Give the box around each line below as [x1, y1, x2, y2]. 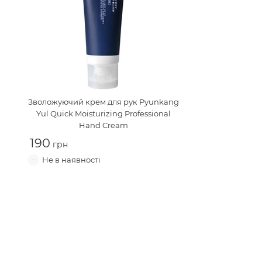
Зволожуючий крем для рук [28, 97, 137, 106]
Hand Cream [79, 120, 128, 130]
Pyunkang [139, 97, 179, 106]
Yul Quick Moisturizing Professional [36, 109, 171, 118]
